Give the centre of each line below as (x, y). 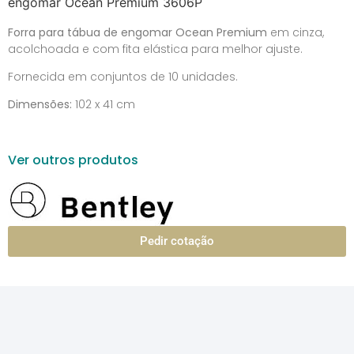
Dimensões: (40, 105)
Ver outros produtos (73, 160)
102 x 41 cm (104, 105)
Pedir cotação (177, 241)
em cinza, (296, 32)
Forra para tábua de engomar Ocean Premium (137, 32)
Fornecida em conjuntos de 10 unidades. (123, 77)
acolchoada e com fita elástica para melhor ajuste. (155, 49)
